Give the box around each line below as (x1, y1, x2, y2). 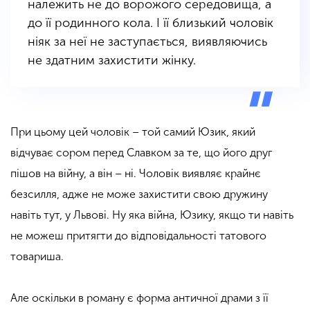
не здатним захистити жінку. (28, 52, 196, 68)
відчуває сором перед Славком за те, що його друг (10, 145, 272, 159)
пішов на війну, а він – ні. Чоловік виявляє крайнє (10, 166, 261, 180)
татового (219, 228, 266, 242)
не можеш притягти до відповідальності (10, 228, 217, 242)
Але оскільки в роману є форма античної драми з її (10, 291, 268, 304)
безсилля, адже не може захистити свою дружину (10, 187, 268, 201)
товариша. (10, 249, 66, 263)
